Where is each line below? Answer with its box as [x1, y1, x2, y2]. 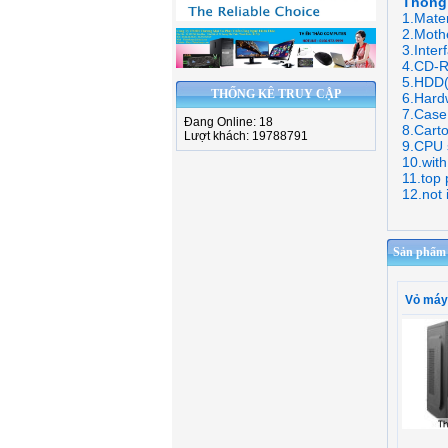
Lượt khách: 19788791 [184, 129, 308, 144]
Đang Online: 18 [184, 115, 273, 130]
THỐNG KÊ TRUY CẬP [211, 87, 341, 102]
